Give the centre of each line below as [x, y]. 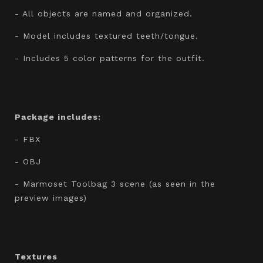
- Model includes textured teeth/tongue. [107, 36]
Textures [36, 256]
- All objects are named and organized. [104, 13]
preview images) [51, 198]
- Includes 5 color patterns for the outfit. [110, 58]
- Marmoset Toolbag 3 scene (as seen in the [115, 183]
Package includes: [58, 117]
